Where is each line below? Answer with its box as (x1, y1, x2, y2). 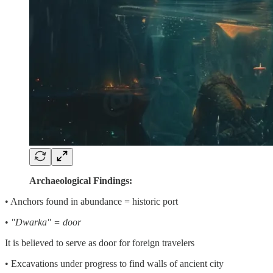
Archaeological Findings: (29, 175, 132, 186)
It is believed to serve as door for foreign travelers (5, 237, 194, 248)
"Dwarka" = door (11, 216, 81, 227)
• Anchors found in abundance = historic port (5, 196, 178, 207)
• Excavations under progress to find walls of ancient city (5, 258, 224, 269)
